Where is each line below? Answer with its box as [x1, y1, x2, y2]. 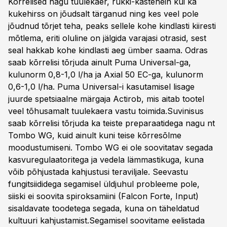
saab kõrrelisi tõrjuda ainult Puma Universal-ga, [8, 57, 191, 67]
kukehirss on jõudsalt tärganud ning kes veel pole [8, 9, 199, 19]
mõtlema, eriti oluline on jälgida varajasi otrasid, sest [8, 33, 206, 43]
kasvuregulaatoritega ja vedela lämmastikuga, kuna [8, 155, 204, 165]
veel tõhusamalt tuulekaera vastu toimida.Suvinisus [8, 106, 204, 116]
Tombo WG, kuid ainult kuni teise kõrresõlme [8, 130, 181, 140]
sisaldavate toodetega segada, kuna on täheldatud [8, 203, 199, 213]
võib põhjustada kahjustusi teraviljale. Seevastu [8, 167, 188, 177]
